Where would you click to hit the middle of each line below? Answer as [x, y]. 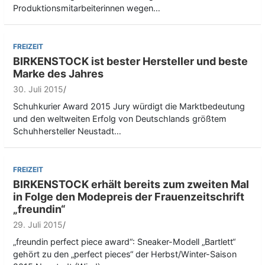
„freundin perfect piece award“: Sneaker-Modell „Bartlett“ [124, 242]
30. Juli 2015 [38, 89]
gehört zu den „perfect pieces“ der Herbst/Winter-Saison [125, 254]
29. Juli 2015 [38, 225]
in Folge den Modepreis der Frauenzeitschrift [129, 197]
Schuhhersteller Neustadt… [67, 131]
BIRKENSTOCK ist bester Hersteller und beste [130, 62]
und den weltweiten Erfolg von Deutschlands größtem [120, 119]
